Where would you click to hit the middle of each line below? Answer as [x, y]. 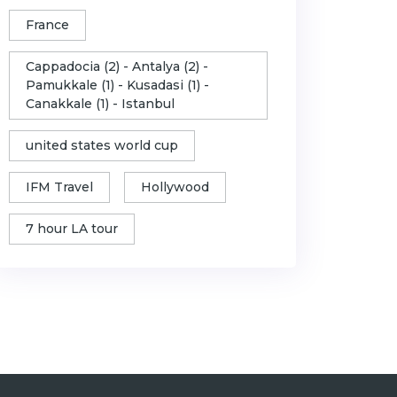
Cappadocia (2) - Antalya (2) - [117, 66]
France [47, 25]
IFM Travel [59, 187]
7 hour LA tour [72, 229]
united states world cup [102, 145]
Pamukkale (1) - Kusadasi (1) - [117, 85]
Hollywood [175, 187]
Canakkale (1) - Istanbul [100, 104]
